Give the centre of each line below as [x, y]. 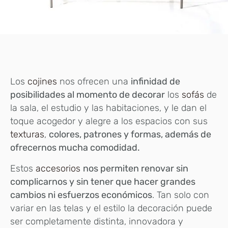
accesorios [58, 168]
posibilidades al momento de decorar [88, 95]
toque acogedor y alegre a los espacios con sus [109, 121]
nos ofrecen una [95, 82]
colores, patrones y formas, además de [130, 135]
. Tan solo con [181, 195]
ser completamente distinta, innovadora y [97, 221]
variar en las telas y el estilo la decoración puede [111, 208]
